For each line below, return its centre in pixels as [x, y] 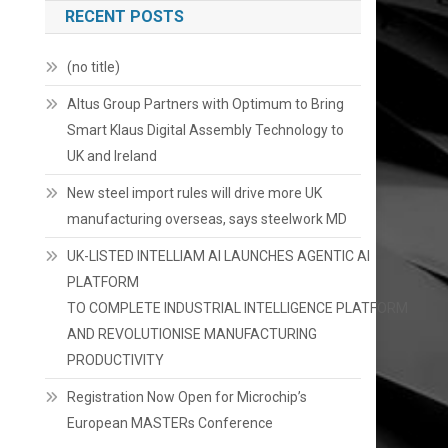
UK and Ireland [112, 155]
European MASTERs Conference [170, 422]
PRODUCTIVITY [116, 359]
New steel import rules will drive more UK [195, 192]
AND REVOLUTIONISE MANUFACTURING [192, 333]
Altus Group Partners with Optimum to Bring [206, 103]
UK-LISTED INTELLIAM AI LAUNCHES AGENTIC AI [219, 255]
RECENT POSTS [125, 16]
